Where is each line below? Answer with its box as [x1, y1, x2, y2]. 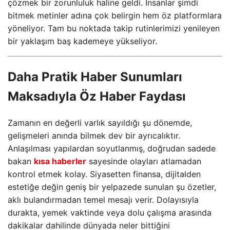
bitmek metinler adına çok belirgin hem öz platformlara [8, 10, 222, 21]
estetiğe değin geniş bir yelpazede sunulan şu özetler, [8, 181, 216, 192]
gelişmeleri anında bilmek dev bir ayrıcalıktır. [8, 130, 180, 141]
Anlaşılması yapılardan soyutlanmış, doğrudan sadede [8, 143, 216, 154]
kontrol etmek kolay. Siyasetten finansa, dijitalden [8, 168, 201, 179]
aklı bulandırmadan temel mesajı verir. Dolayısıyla [8, 194, 199, 205]
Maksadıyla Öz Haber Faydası [8, 88, 186, 104]
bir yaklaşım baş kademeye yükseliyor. [8, 36, 157, 46]
